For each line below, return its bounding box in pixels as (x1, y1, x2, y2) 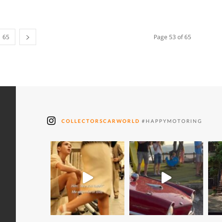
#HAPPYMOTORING (140, 118, 202, 124)
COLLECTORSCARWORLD (61, 118, 140, 124)
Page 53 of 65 (154, 33, 191, 41)
